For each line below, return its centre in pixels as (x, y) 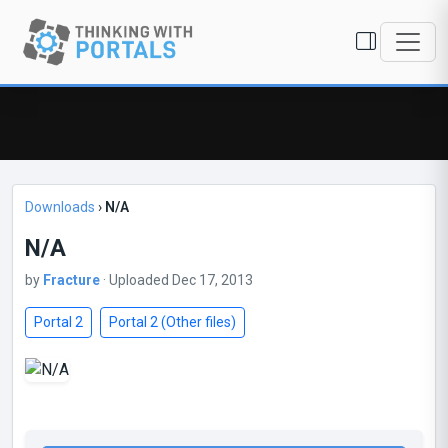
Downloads (60, 207)
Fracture (71, 280)
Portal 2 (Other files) (172, 322)
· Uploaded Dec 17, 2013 (176, 280)
